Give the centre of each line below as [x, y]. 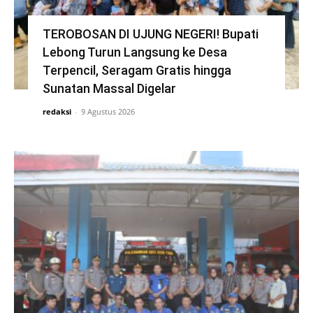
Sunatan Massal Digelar [109, 88]
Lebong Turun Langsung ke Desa [134, 52]
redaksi [57, 111]
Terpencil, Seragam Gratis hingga [137, 70]
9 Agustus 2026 [108, 111]
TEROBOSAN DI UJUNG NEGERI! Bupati [150, 34]
